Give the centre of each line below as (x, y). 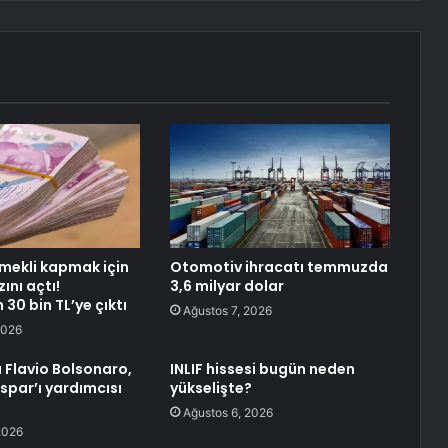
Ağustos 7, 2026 (227, 311)
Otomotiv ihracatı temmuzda (278, 267)
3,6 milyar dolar (226, 286)
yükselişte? (210, 388)
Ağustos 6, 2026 (227, 413)
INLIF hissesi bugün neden (262, 369)
